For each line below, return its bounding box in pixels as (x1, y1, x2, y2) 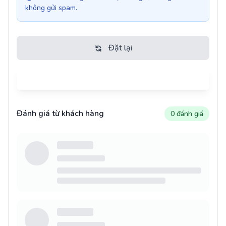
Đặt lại (108, 42, 132, 53)
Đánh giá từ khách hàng (17, 108, 104, 120)
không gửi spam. (25, 3, 77, 13)
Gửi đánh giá (97, 72, 143, 84)
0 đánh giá (171, 108, 203, 119)
